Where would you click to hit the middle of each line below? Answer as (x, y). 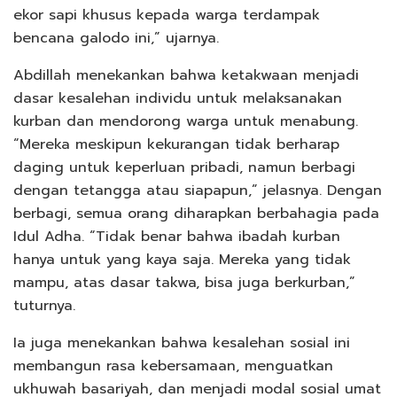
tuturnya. (44, 305)
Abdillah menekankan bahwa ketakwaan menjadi (186, 75)
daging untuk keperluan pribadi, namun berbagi (184, 167)
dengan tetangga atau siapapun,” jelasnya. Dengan (198, 190)
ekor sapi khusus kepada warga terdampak (167, 15)
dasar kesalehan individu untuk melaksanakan (178, 98)
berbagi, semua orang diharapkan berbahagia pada (196, 213)
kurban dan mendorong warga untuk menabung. (186, 121)
